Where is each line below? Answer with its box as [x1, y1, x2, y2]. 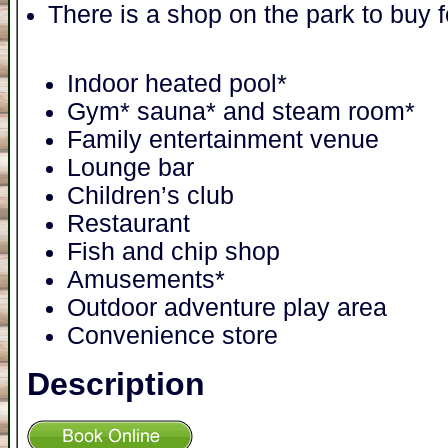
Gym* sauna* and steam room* [67, 97, 415, 125]
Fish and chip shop [67, 237, 280, 265]
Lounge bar [67, 153, 194, 181]
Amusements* [67, 265, 225, 293]
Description [27, 365, 205, 402]
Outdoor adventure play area [67, 293, 387, 321]
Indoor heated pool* [67, 69, 287, 97]
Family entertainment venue [67, 125, 379, 153]
